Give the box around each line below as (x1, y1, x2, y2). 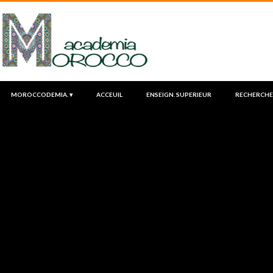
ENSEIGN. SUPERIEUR (146, 91, 211, 98)
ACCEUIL (96, 91, 122, 98)
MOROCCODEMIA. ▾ (11, 91, 73, 98)
